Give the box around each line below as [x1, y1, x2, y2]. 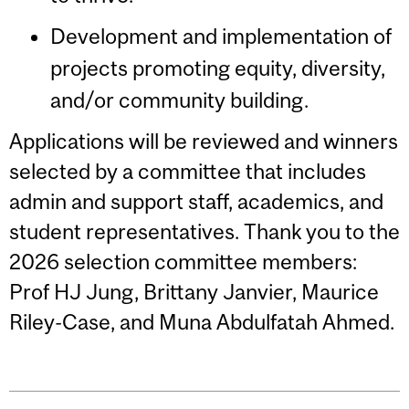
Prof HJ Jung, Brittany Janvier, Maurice [9, 278, 379, 304]
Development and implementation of [49, 24, 392, 49]
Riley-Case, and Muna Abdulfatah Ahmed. [9, 309, 394, 334]
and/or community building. [49, 88, 309, 113]
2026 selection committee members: [9, 248, 357, 274]
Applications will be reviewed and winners [9, 128, 398, 153]
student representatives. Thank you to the [9, 218, 400, 244]
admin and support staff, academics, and [9, 188, 383, 214]
